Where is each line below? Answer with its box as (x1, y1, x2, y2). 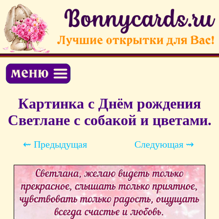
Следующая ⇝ (134, 139, 194, 150)
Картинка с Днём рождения (18, 95, 201, 112)
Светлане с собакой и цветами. (7, 112, 212, 129)
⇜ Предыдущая (22, 139, 87, 150)
